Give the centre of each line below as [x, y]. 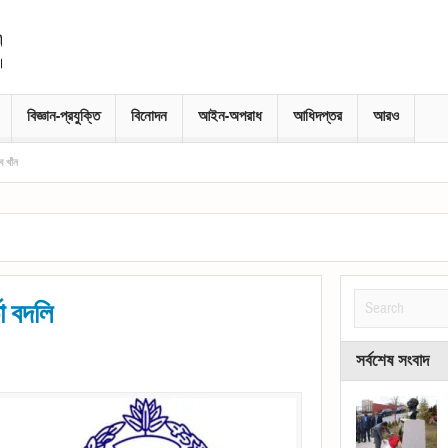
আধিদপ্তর [317, 116]
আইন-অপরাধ [230, 116]
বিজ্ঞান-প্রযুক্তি [63, 116]
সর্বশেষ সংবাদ [392, 360]
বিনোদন [149, 116]
